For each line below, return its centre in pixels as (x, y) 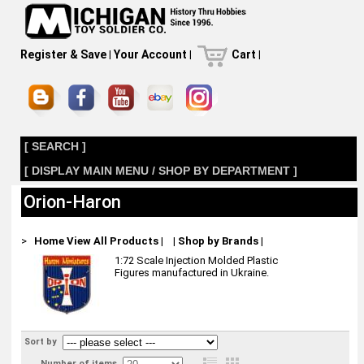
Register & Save (63, 54)
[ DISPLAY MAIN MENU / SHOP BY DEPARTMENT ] (160, 171)
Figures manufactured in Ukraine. (191, 273)
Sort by (41, 342)
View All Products (112, 241)
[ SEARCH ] (55, 146)
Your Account (150, 54)
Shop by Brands (218, 241)
